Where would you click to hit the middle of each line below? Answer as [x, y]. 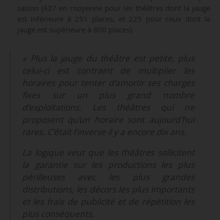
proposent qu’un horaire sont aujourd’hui [108, 119]
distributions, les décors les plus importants [108, 190]
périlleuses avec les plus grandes [108, 177]
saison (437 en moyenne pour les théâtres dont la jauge [114, 8]
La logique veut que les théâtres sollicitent [108, 153]
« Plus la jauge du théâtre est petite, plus [108, 58]
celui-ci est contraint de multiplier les [108, 70]
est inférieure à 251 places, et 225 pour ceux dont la [114, 19]
